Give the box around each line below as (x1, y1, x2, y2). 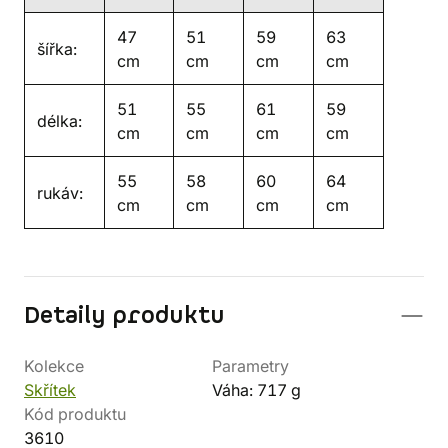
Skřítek (24, 380, 76, 400)
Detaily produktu (24, 300, 225, 332)
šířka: (37, 39, 77, 59)
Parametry (212, 356, 289, 376)
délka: (37, 111, 82, 131)
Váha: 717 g (212, 380, 301, 400)
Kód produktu (24, 404, 126, 424)
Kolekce (24, 356, 84, 376)
